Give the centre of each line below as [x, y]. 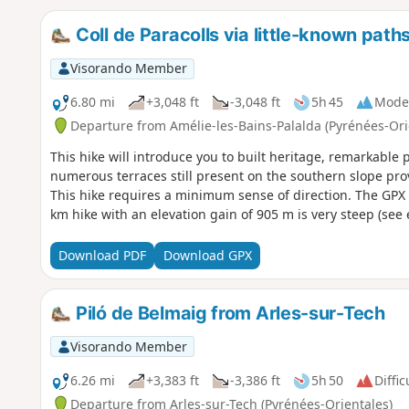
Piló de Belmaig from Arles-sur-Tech [228, 313]
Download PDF [102, 256]
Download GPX [207, 256]
